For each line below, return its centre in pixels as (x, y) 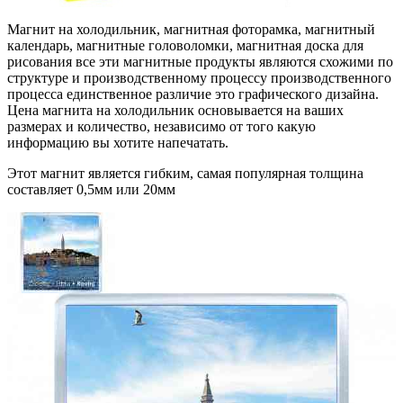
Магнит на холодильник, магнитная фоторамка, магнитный (191, 30)
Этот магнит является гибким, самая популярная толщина (185, 174)
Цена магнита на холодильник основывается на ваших (175, 111)
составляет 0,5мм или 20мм (91, 190)
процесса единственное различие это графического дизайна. (193, 94)
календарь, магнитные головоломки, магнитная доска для (185, 46)
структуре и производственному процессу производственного (199, 78)
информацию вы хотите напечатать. (118, 143)
